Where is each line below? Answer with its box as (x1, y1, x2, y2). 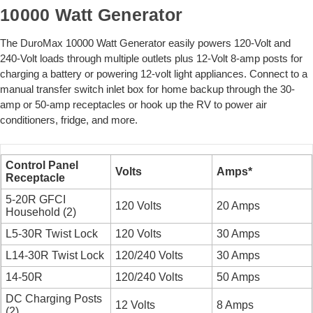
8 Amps (217, 299, 254, 312)
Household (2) (6, 206, 77, 219)
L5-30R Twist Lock (6, 228, 99, 240)
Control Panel (6, 159, 79, 172)
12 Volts (115, 299, 156, 312)
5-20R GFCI (6, 194, 66, 206)
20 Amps (217, 200, 261, 212)
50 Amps (217, 271, 261, 284)
